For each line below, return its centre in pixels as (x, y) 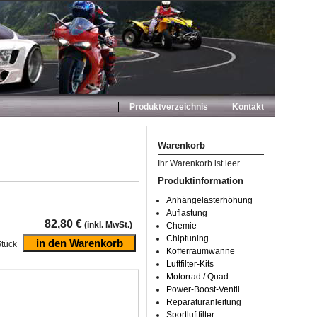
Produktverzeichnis (169, 107)
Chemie (181, 226)
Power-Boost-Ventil (203, 289)
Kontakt (248, 107)
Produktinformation (201, 181)
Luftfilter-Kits (190, 264)
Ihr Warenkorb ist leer (199, 163)
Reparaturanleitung (204, 302)
